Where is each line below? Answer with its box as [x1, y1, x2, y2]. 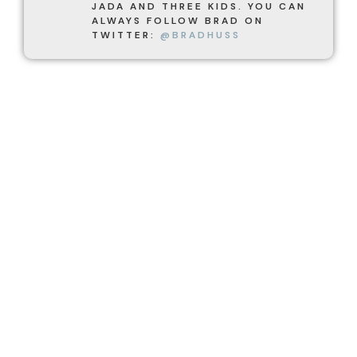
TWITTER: [92, 29, 160, 42]
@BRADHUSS [160, 29, 241, 42]
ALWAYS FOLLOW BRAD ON [92, 14, 264, 28]
